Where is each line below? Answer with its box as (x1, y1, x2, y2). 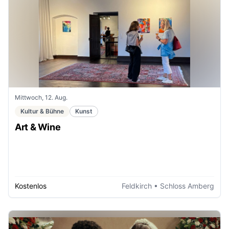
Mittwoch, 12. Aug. (15, 93, 67, 101)
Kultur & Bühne (20, 107, 64, 115)
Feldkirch (122, 181, 152, 190)
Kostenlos (15, 181, 47, 190)
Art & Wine (15, 121, 61, 132)
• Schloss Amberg (152, 181, 214, 190)
